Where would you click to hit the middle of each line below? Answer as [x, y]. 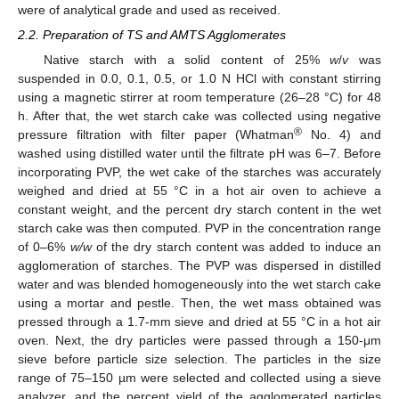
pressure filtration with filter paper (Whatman [156, 134]
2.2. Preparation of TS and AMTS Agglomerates [152, 35]
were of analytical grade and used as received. [149, 10]
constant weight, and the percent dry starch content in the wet [199, 209]
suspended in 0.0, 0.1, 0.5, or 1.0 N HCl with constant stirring [199, 78]
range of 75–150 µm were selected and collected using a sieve [199, 377]
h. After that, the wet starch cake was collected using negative [199, 115]
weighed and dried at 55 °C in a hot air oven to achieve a [199, 190]
